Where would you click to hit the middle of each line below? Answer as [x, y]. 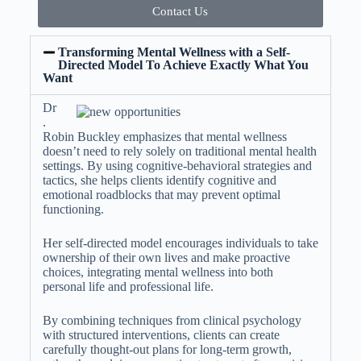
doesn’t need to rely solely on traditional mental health [179, 151]
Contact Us [180, 11]
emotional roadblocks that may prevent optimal [161, 195]
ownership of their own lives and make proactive [166, 257]
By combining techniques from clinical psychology [172, 320]
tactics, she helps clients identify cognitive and [159, 180]
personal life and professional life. [128, 286]
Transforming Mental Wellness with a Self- [174, 52]
